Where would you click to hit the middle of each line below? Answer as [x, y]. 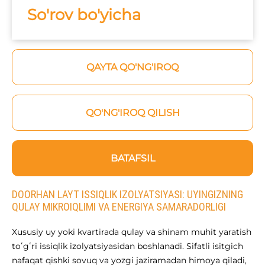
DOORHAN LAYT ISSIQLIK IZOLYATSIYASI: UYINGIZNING [127, 195]
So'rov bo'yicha [84, 15]
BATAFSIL [132, 159]
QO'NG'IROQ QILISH [132, 113]
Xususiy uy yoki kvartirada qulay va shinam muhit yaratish [132, 232]
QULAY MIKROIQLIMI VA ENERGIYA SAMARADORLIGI [119, 207]
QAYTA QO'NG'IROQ [132, 67]
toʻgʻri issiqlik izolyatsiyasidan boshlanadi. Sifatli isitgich [127, 246]
